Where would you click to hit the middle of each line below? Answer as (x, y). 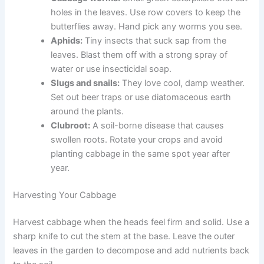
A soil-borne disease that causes (157, 126)
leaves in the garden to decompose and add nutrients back (131, 250)
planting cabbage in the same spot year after (141, 154)
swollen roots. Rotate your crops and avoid (137, 140)
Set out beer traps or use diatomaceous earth (141, 98)
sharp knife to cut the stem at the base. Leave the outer (124, 236)
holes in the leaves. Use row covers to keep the (146, 13)
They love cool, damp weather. (182, 83)
